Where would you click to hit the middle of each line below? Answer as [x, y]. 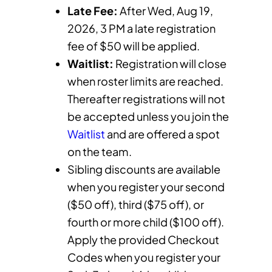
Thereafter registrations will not [146, 98]
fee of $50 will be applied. [133, 46]
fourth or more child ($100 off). [145, 222]
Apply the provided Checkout [143, 239]
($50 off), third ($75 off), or [135, 204]
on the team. [99, 151]
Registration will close [170, 63]
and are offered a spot [162, 134]
